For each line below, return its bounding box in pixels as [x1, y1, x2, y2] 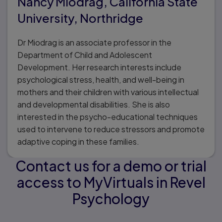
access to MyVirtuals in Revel [16, 173, 206, 191]
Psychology [72, 189, 150, 207]
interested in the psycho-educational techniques [17, 111, 198, 122]
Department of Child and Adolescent [17, 49, 152, 60]
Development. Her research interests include [17, 61, 181, 72]
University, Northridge [17, 10, 143, 25]
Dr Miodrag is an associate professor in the [17, 37, 171, 48]
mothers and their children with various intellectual [17, 86, 199, 97]
